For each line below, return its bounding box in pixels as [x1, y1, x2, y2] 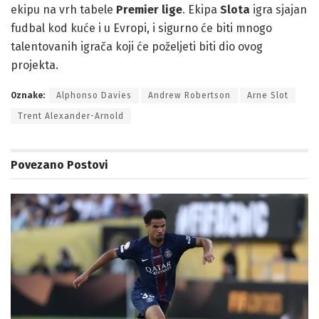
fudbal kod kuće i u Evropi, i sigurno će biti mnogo [11, 21, 272, 36]
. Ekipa [182, 3, 220, 17]
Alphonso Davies [56, 90, 132, 101]
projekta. [11, 58, 58, 73]
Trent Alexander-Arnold [18, 111, 124, 122]
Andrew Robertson [148, 90, 231, 101]
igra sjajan [250, 3, 307, 17]
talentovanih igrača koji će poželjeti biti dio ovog [11, 40, 263, 54]
